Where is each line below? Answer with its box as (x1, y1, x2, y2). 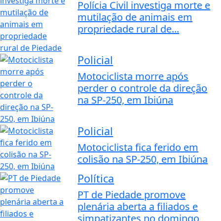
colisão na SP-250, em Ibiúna (77, 152, 208, 166)
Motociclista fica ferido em (77, 141, 199, 154)
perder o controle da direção (77, 81, 208, 95)
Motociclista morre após (77, 70, 189, 83)
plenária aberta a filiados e (77, 200, 198, 214)
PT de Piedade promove (77, 188, 186, 202)
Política (77, 171, 114, 186)
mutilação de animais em (77, 10, 193, 24)
